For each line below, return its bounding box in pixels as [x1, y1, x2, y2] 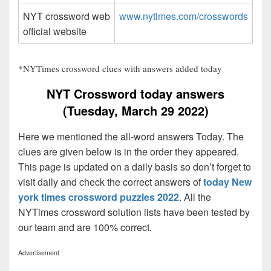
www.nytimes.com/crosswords [119, 8, 248, 23]
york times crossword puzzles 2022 [18, 189, 179, 204]
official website [23, 24, 87, 38]
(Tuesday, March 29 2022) [62, 101, 209, 119]
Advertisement [18, 247, 59, 257]
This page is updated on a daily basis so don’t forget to [18, 159, 251, 174]
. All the [179, 189, 211, 204]
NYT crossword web [23, 8, 110, 23]
